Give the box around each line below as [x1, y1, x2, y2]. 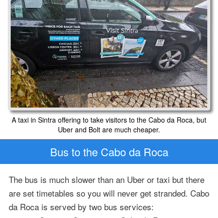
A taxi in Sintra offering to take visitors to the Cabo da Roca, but [12, 114, 206, 125]
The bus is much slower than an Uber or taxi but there [8, 173, 204, 186]
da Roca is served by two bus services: [8, 200, 154, 213]
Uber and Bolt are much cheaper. [58, 124, 160, 134]
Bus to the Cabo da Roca [50, 144, 168, 159]
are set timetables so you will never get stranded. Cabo [8, 187, 209, 200]
